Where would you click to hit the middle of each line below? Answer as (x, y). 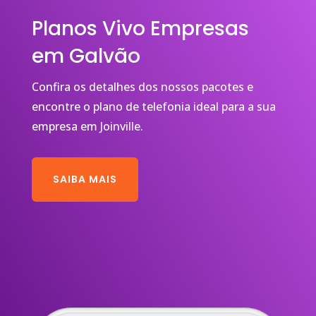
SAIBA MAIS (85, 179)
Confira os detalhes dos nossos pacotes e (142, 86)
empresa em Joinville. (87, 126)
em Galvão (86, 56)
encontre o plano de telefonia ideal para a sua (153, 106)
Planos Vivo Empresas (140, 28)
